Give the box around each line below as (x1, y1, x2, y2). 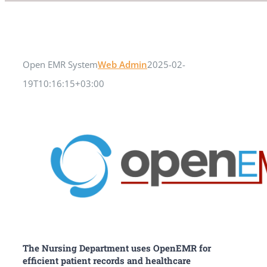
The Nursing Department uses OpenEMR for (22, 242, 211, 254)
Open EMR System (23, 58, 98, 70)
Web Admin (98, 58, 147, 70)
